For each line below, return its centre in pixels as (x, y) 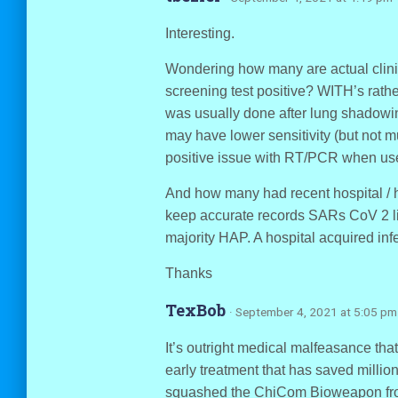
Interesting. (199, 33)
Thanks (188, 273)
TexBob (197, 310)
